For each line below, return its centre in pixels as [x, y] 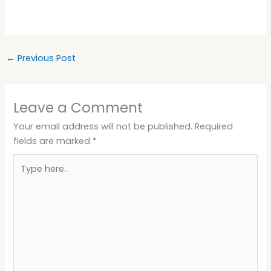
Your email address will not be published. [103, 127]
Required [214, 127]
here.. [24, 176]
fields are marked [53, 141]
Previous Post [45, 58]
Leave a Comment [78, 108]
